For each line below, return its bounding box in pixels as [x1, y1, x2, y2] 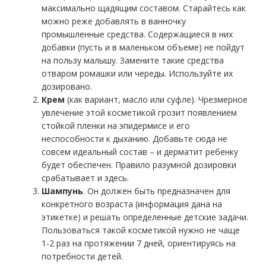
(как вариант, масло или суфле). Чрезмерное [67, 94, 248, 106]
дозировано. [42, 81, 92, 93]
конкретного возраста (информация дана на [42, 198, 222, 210]
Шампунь [42, 185, 83, 197]
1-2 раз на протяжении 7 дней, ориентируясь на [42, 237, 236, 249]
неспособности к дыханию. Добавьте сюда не [42, 133, 227, 145]
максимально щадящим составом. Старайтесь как [42, 2, 246, 14]
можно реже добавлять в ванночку [42, 15, 186, 27]
